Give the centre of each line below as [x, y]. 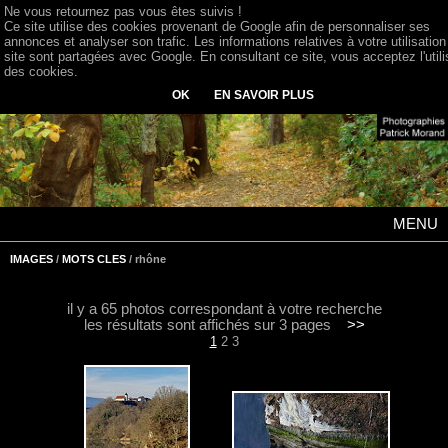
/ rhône [146, 258]
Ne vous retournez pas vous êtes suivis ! [123, 11]
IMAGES [31, 258]
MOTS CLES [94, 258]
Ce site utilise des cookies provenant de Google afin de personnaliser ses [217, 26]
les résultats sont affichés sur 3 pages [215, 324]
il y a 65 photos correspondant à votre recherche [224, 308]
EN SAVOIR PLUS [263, 94]
